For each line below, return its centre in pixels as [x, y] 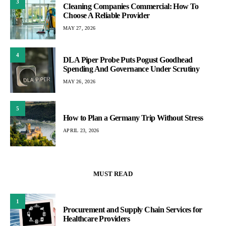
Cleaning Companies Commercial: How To [131, 6]
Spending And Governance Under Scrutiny [131, 69]
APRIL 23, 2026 [81, 130]
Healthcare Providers [97, 219]
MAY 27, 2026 [79, 28]
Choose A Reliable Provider [106, 15]
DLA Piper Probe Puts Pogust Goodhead [128, 60]
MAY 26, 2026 [79, 81]
